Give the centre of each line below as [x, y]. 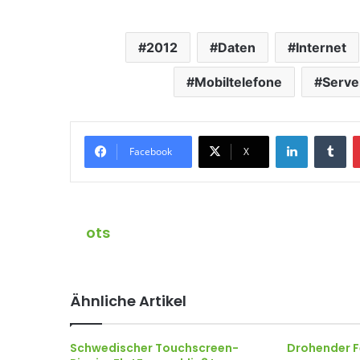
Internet [321, 47]
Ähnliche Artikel [128, 301]
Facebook [151, 151]
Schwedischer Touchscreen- [154, 348]
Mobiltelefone [238, 82]
